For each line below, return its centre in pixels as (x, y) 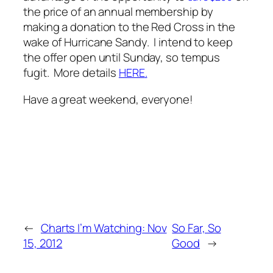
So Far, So (197, 228)
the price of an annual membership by (119, 12)
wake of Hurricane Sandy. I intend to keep (128, 42)
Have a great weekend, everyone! (108, 99)
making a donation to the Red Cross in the (129, 27)
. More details (83, 73)
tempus (200, 58)
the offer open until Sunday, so (102, 58)
